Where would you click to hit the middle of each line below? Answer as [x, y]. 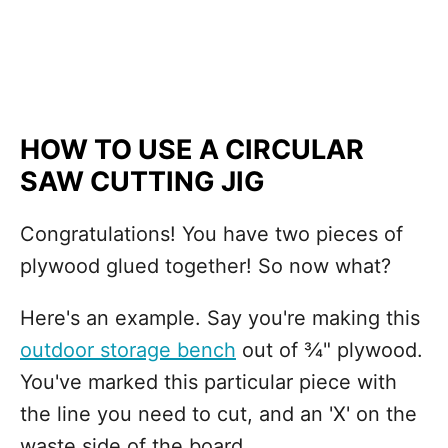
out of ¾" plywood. [329, 350]
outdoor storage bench [128, 350]
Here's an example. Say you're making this [220, 318]
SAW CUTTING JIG [142, 181]
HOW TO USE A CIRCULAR [192, 149]
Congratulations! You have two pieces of [211, 234]
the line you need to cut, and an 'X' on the [218, 414]
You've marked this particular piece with [208, 382]
